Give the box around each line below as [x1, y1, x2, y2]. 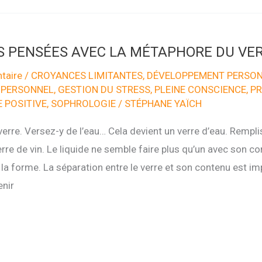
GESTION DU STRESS [57, 83, 150, 95]
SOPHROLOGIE [50, 97, 116, 109]
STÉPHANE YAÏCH [124, 97, 202, 109]
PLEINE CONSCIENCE [154, 83, 246, 95]
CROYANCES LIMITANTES [30, 69, 143, 81]
